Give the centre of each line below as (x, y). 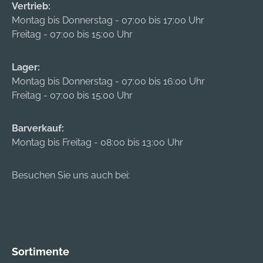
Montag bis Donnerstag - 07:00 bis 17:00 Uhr (108, 21)
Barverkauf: (38, 129)
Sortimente (41, 252)
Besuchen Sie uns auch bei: (71, 176)
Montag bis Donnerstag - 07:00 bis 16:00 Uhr (108, 82)
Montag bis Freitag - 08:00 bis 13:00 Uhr (97, 143)
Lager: (26, 68)
